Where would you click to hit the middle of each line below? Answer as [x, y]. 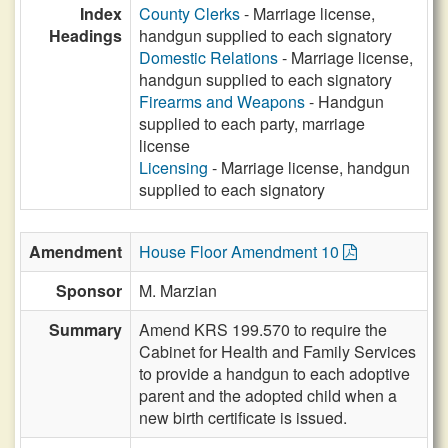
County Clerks [189, 13]
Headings [85, 35]
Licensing [173, 167]
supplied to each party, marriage [252, 123]
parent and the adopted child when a [268, 395]
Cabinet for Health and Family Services [277, 351]
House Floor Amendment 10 [241, 251]
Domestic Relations [208, 57]
